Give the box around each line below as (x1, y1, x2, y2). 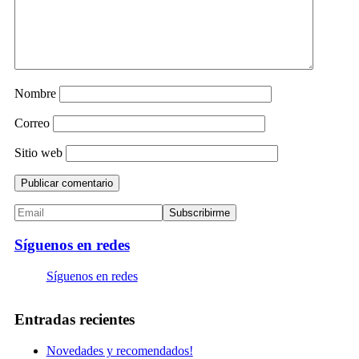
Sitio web (14, 146, 63, 160)
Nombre (14, 87, 56, 101)
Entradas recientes (14, 311, 135, 329)
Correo (14, 116, 50, 131)
